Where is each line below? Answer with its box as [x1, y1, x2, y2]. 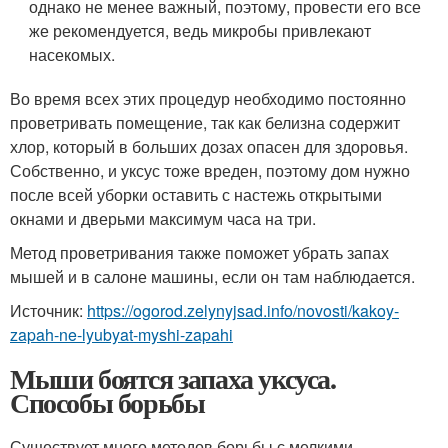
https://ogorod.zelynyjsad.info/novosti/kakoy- [87, 299, 399, 322]
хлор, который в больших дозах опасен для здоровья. [10, 135, 408, 158]
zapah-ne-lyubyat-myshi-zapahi [10, 323, 233, 346]
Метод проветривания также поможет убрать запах [10, 241, 389, 264]
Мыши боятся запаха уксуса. [10, 358, 336, 399]
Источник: [10, 299, 87, 322]
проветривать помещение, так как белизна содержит [10, 111, 400, 134]
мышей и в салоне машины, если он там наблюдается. [10, 265, 415, 288]
